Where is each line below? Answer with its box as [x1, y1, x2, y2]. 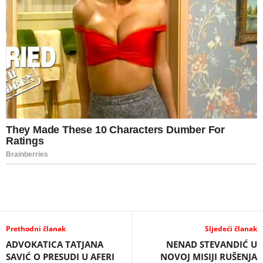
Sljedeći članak [205, 223, 257, 234]
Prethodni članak [6, 223, 66, 234]
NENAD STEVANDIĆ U [166, 238, 257, 250]
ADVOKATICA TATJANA [6, 238, 103, 250]
